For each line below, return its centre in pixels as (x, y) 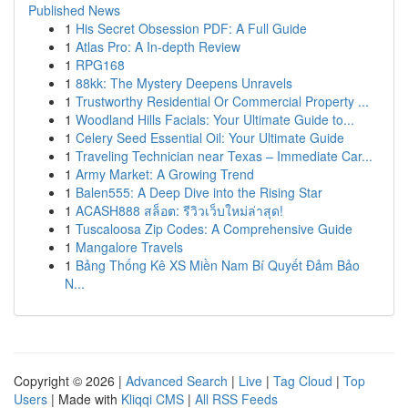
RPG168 (100, 65)
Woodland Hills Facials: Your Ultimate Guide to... (215, 119)
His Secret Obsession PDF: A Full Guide (191, 28)
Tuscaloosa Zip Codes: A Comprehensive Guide (214, 229)
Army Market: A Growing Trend (165, 174)
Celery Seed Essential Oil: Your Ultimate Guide (210, 138)
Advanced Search (177, 381)
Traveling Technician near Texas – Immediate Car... (224, 156)
